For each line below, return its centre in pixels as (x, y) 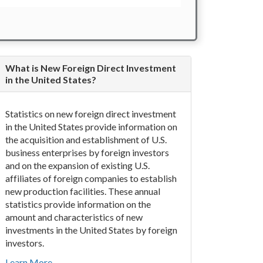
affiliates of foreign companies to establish (91, 178)
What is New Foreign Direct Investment (90, 68)
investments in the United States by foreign (91, 230)
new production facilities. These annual (82, 191)
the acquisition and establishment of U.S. (86, 139)
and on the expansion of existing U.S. (77, 165)
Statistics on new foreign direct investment (90, 114)
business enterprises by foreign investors (87, 152)
